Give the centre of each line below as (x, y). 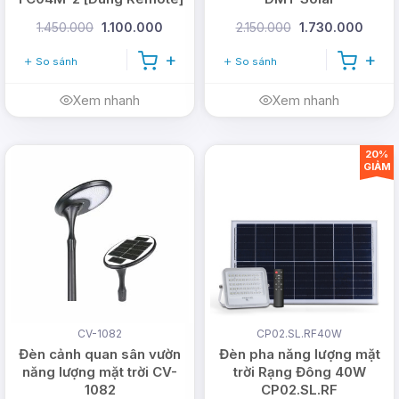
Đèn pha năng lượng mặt (299, 354)
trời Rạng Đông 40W (299, 371)
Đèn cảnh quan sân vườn (100, 354)
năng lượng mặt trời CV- (100, 371)
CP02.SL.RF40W (299, 333)
